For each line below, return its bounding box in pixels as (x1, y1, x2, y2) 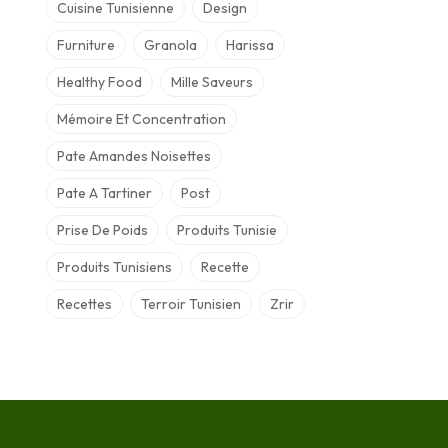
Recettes (57, 294, 112, 313)
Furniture (57, 35, 115, 54)
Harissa (226, 35, 274, 54)
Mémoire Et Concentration (57, 109, 226, 128)
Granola (144, 35, 197, 54)
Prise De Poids (57, 220, 148, 239)
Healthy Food (57, 72, 142, 91)
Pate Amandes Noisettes (57, 146, 211, 165)
